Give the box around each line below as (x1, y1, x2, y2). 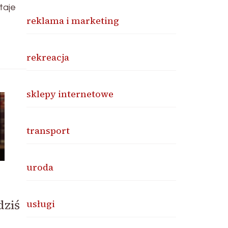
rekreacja (26, 51, 70, 64)
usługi (26, 197, 55, 210)
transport (26, 124, 70, 137)
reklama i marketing (26, 14, 120, 27)
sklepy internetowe (26, 88, 114, 100)
